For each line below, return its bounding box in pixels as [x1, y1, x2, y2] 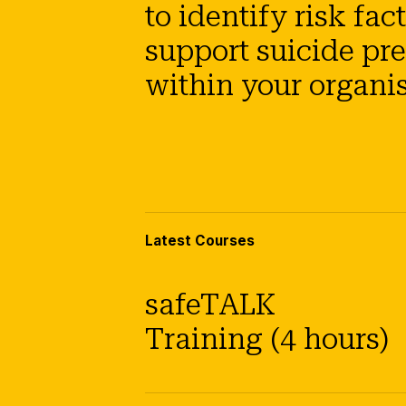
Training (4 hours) [145, 322, 389, 357]
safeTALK [145, 287, 275, 323]
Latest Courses [145, 232, 255, 250]
